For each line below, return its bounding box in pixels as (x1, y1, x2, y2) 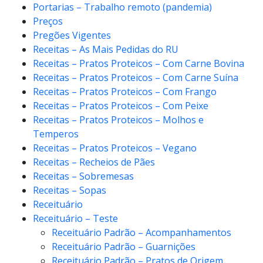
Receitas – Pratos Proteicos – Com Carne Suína (33, 70, 238, 84)
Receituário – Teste (33, 211, 118, 225)
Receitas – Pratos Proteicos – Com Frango (33, 85, 217, 98)
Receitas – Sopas (33, 183, 106, 197)
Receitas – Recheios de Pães (33, 155, 155, 168)
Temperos (33, 127, 79, 140)
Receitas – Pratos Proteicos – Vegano (33, 141, 197, 154)
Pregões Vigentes (33, 28, 111, 42)
